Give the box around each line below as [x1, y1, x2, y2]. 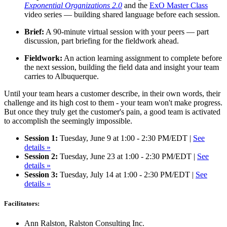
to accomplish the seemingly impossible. [4, 116, 132, 125]
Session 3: [24, 170, 60, 179]
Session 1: [24, 133, 60, 142]
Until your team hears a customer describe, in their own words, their [4, 89, 220, 98]
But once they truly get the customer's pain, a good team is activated [4, 107, 220, 116]
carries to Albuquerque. [24, 71, 99, 81]
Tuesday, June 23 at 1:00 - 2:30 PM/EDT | [58, 152, 197, 161]
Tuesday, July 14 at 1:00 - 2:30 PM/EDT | [60, 170, 196, 179]
